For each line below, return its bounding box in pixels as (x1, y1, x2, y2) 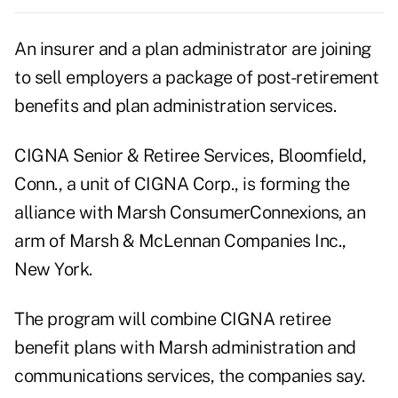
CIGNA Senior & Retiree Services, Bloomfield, (14, 145, 366, 167)
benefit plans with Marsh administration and (14, 337, 356, 359)
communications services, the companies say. (14, 365, 365, 387)
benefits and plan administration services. (14, 95, 336, 117)
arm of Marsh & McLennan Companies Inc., (14, 230, 346, 252)
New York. (14, 259, 92, 281)
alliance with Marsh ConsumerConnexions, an (14, 202, 365, 224)
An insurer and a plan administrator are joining (14, 38, 371, 60)
